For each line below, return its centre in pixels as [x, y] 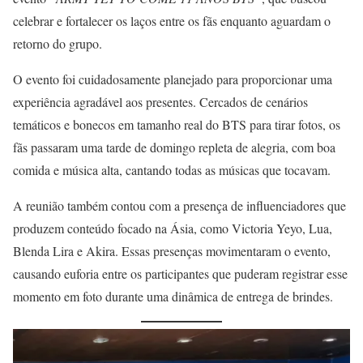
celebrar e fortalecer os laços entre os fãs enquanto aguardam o [172, 20]
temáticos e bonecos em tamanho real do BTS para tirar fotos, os [177, 124]
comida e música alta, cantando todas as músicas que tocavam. [172, 169]
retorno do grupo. [58, 43]
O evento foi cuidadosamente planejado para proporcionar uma [173, 79]
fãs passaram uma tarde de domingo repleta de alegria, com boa [174, 147]
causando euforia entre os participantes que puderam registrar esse [180, 273]
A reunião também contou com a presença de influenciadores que [179, 205]
